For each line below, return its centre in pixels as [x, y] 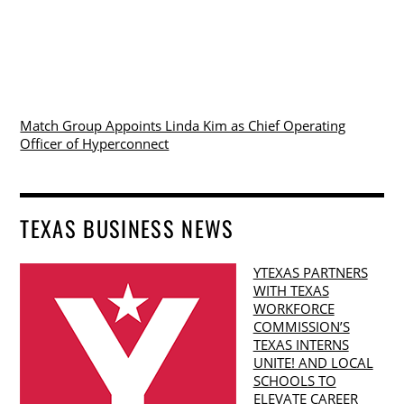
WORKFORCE [294, 309]
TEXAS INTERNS [301, 345]
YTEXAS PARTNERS [310, 273]
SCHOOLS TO [294, 381]
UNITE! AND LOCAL [313, 363]
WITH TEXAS [291, 291]
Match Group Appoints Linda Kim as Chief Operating [183, 125]
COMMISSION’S [301, 327]
